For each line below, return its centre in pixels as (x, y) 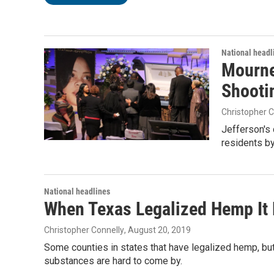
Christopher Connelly (84, 230)
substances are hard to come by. (113, 261)
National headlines (77, 191)
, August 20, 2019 (157, 230)
